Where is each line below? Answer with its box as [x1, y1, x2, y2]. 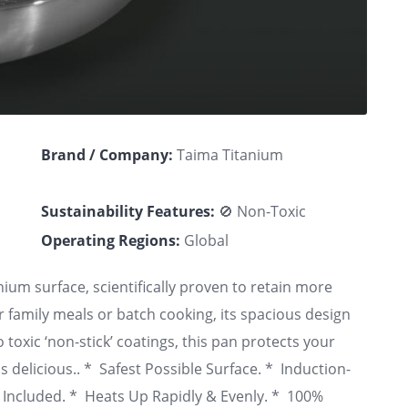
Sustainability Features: [40, 200, 215, 221]
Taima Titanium [172, 144, 283, 165]
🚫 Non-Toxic [214, 200, 306, 221]
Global [179, 229, 229, 250]
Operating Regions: [40, 229, 180, 250]
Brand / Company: [40, 144, 173, 165]
